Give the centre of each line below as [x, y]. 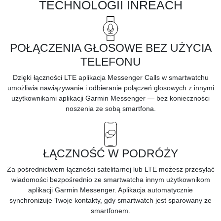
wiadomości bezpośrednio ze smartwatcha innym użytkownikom [110, 179]
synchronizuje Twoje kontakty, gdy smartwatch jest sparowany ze [110, 200]
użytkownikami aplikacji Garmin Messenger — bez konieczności [110, 98]
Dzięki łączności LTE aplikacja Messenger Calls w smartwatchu [110, 77]
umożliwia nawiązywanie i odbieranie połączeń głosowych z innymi [110, 88]
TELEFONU [110, 61]
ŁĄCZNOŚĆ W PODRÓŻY [110, 153]
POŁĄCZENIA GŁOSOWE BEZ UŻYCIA [110, 48]
